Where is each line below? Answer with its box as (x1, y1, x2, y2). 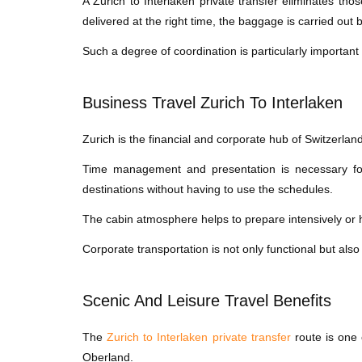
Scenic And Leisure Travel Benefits (82, 292, 331, 310)
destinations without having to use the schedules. (82, 183, 333, 196)
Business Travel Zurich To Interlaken (82, 94, 343, 112)
